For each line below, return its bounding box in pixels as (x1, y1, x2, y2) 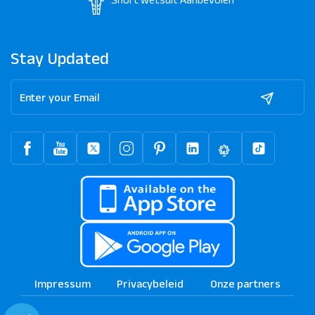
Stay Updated (11, 49, 109, 68)
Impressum (34, 278, 91, 290)
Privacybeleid (117, 278, 184, 290)
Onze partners (210, 278, 281, 290)
